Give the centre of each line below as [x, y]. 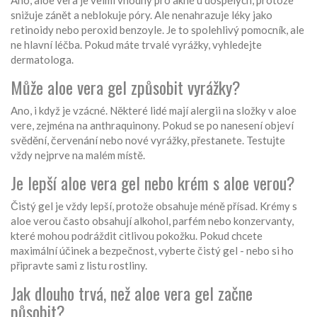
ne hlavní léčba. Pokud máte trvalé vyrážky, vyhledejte [136, 45]
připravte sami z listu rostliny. [79, 266]
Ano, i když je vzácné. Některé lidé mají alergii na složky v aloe [154, 111]
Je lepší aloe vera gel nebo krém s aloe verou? [153, 183]
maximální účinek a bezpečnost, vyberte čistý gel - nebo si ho [152, 251]
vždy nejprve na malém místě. [78, 155]
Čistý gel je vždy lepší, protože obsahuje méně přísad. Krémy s [154, 206]
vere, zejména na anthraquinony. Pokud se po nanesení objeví [152, 126]
